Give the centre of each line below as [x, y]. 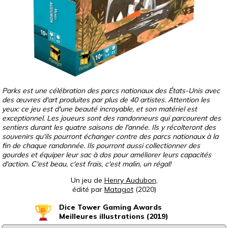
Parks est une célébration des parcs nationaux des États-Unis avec [111, 90]
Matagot [119, 189]
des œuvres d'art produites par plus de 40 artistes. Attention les [106, 99]
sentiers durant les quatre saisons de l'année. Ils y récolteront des [109, 127]
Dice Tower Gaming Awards [110, 207]
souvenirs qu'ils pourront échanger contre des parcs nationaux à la [110, 136]
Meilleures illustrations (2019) [114, 216]
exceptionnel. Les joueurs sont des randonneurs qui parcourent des [111, 118]
